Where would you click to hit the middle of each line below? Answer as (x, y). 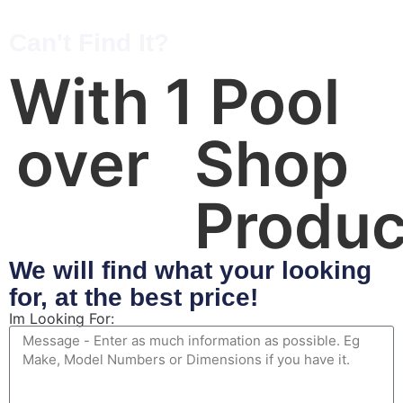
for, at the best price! (134, 298)
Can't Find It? (89, 43)
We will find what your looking (190, 271)
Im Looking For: (62, 319)
